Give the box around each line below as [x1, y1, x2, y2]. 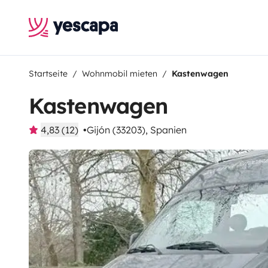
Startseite [29, 68, 68, 79]
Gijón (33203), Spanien [87, 124, 187, 136]
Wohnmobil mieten [82, 68, 157, 79]
